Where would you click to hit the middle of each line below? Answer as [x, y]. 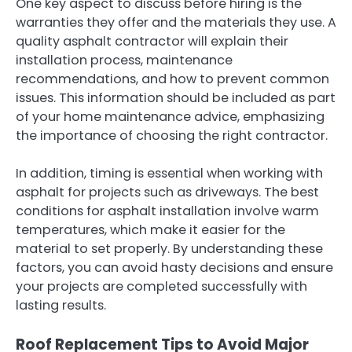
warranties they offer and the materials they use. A [176, 22]
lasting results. [61, 305]
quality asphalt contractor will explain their [152, 41]
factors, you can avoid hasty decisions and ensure [174, 267]
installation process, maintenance [124, 60]
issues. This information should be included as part [176, 97]
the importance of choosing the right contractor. [172, 135]
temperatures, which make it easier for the [150, 229]
